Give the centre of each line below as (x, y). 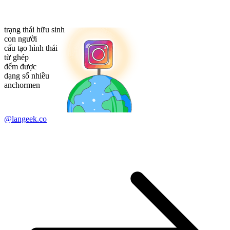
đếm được (20, 67)
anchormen (22, 85)
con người (21, 39)
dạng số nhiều (27, 76)
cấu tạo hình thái (31, 48)
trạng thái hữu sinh (34, 30)
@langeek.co (25, 119)
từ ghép (16, 57)
